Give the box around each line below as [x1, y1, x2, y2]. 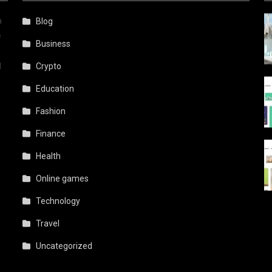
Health [36, 151, 61, 161]
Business [36, 39, 71, 49]
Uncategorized [36, 241, 93, 251]
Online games [36, 174, 89, 183]
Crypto [36, 61, 62, 71]
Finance [36, 129, 66, 138]
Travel [36, 219, 60, 228]
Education [36, 84, 75, 93]
